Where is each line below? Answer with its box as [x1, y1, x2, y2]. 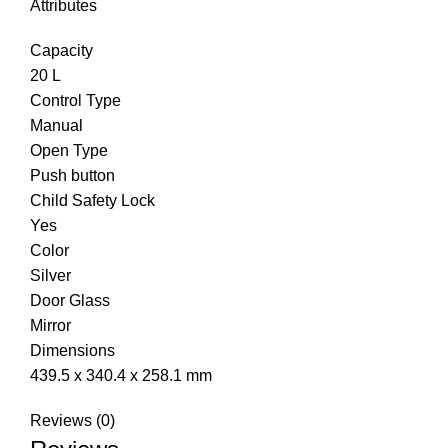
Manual [30, 116, 83, 134]
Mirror [30, 316, 71, 334]
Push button [30, 166, 115, 184]
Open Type [30, 141, 108, 159]
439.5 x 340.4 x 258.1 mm [30, 366, 212, 384]
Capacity [30, 41, 93, 59]
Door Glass [30, 291, 110, 309]
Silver [30, 266, 71, 284]
